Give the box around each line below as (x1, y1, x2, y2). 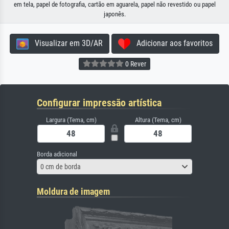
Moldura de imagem (37, 186, 110, 197)
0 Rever (124, 59, 146, 68)
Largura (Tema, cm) (45, 116, 97, 124)
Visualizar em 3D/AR (29, 38, 103, 48)
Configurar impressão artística (37, 97, 162, 109)
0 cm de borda (40, 162, 81, 171)
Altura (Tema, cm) (134, 116, 181, 124)
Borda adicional (37, 150, 77, 158)
